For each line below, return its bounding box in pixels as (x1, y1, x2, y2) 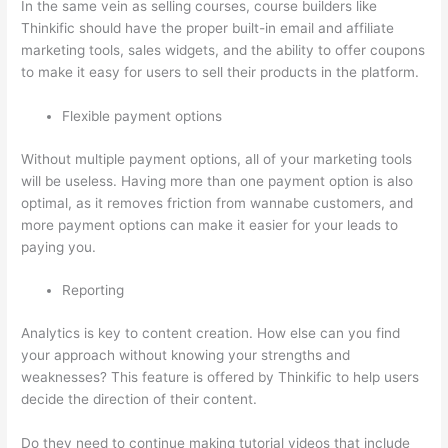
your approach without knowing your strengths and (21, 346, 351, 363)
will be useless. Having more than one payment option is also (21, 172, 414, 189)
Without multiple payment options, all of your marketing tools (21, 150, 413, 167)
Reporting (62, 282, 125, 299)
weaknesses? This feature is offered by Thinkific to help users (21, 368, 420, 385)
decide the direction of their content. (21, 390, 258, 407)
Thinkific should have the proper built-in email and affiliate (21, 20, 395, 37)
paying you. (21, 238, 97, 255)
